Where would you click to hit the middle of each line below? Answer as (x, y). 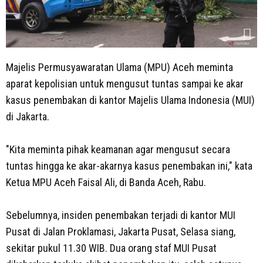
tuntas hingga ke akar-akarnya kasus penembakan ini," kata (129, 166)
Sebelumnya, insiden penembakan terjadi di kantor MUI (121, 215)
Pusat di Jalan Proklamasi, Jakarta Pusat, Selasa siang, (121, 232)
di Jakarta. (29, 117)
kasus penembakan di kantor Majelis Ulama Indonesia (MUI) (130, 100)
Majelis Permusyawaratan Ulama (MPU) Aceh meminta (119, 68)
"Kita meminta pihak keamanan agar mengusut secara (118, 150)
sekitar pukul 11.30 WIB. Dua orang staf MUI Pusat (111, 248)
